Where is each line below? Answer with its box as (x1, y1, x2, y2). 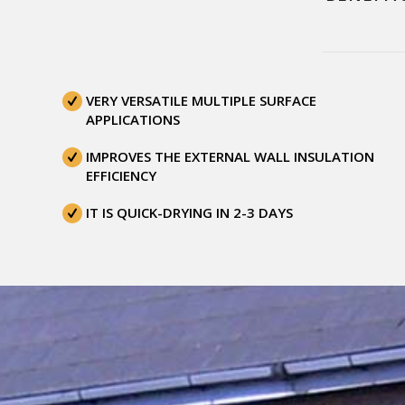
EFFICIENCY (85, 165, 156, 184)
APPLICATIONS (85, 109, 180, 128)
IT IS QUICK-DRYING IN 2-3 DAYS (85, 202, 293, 221)
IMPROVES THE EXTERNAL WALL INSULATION (85, 146, 374, 165)
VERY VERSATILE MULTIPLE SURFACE (85, 90, 316, 109)
